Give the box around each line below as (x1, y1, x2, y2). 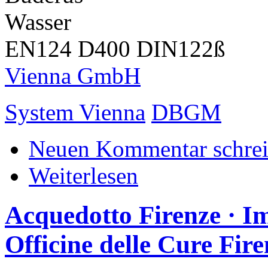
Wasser (5, 8, 71, 35)
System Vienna (5, 99, 145, 125)
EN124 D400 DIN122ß (5, 35, 226, 62)
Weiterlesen (29, 162, 138, 188)
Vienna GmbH (5, 62, 141, 89)
